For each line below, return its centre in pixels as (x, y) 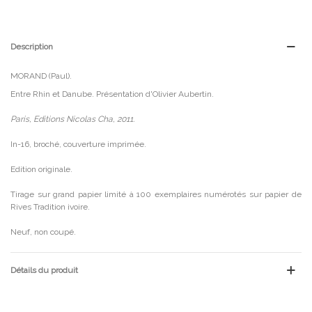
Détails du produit (44, 270)
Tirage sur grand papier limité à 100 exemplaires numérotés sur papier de (156, 194)
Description (32, 46)
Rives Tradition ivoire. (50, 206)
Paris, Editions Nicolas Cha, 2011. (72, 119)
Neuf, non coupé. (43, 232)
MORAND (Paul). (41, 76)
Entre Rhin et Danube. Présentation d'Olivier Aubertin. (112, 94)
